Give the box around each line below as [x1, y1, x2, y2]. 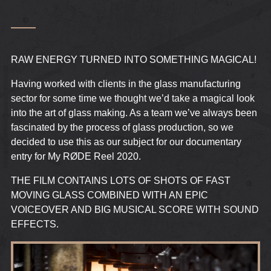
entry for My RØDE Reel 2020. [10, 151, 141, 162]
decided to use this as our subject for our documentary [10, 137, 241, 148]
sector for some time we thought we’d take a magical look [10, 93, 255, 104]
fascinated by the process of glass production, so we [10, 122, 233, 133]
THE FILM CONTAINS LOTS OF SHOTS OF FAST [10, 175, 230, 186]
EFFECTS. [10, 219, 59, 230]
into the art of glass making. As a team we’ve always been [10, 108, 257, 119]
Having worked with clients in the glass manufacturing [10, 79, 241, 90]
